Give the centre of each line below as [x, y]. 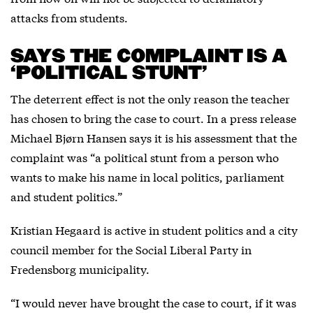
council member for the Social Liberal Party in [131, 249]
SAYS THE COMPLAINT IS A [148, 56]
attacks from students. [69, 17]
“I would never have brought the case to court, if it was [153, 302]
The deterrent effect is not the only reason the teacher [150, 98]
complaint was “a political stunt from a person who [145, 156]
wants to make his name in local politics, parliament [147, 176]
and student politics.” [66, 196]
